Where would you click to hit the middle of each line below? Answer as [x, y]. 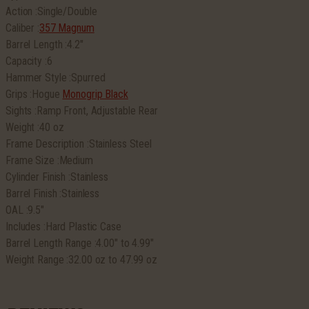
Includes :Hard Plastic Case [63, 227]
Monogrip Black [95, 94]
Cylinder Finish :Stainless [57, 177]
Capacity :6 [29, 61]
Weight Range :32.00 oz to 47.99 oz [81, 260]
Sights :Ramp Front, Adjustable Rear [82, 111]
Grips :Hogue [34, 94]
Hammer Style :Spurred [56, 78]
